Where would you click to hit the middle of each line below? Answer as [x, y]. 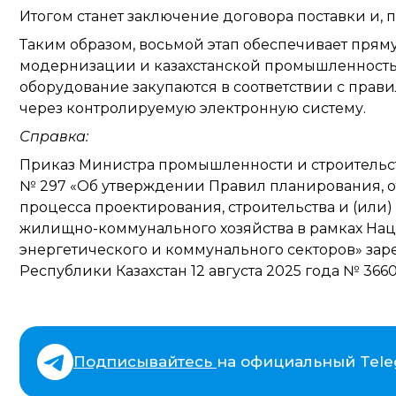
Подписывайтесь [145, 361]
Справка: [57, 136]
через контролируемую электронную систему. [193, 108]
